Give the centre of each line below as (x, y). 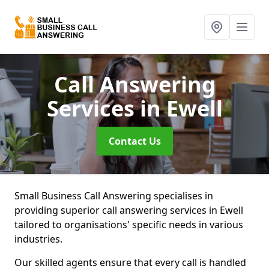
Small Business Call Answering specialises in (114, 196)
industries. (40, 239)
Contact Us (134, 141)
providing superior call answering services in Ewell (129, 210)
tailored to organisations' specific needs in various (129, 225)
